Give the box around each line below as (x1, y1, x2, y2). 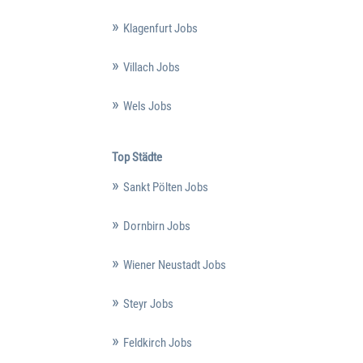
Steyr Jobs (122, 296, 173, 311)
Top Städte (111, 149, 162, 164)
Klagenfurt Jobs (122, 21, 198, 36)
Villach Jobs (122, 60, 180, 75)
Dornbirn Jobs (122, 218, 190, 233)
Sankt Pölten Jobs (122, 179, 208, 194)
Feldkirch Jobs (122, 335, 192, 350)
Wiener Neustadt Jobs (122, 257, 226, 272)
